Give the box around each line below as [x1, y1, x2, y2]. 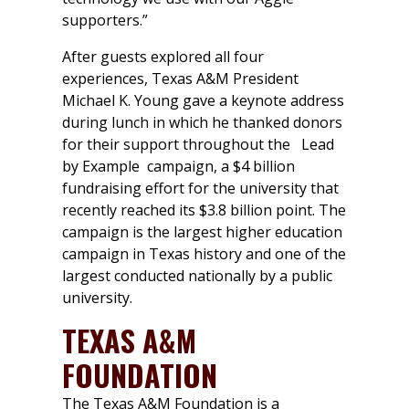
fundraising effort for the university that [62, 178, 339, 199]
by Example [62, 156, 140, 177]
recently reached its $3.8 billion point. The [62, 200, 346, 221]
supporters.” [62, 10, 148, 31]
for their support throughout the [62, 134, 301, 155]
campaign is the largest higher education [62, 222, 342, 243]
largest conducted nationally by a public [62, 266, 332, 287]
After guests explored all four [62, 47, 264, 68]
